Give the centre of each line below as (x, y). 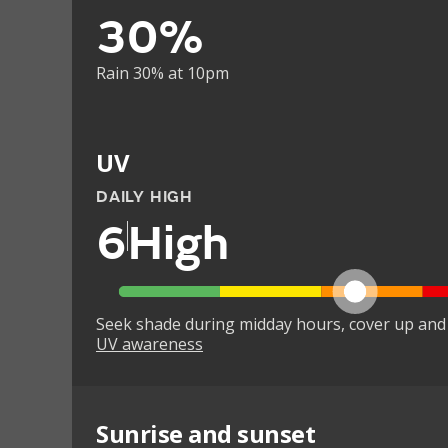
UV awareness (149, 344)
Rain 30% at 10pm (162, 73)
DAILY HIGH (144, 197)
